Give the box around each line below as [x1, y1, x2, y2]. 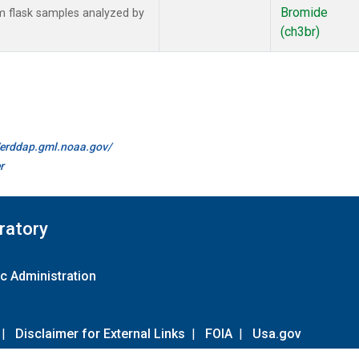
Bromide [280, 5, 328, 21]
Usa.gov [252, 325, 301, 341]
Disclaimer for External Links [15, 325, 185, 341]
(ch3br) [280, 24, 320, 40]
